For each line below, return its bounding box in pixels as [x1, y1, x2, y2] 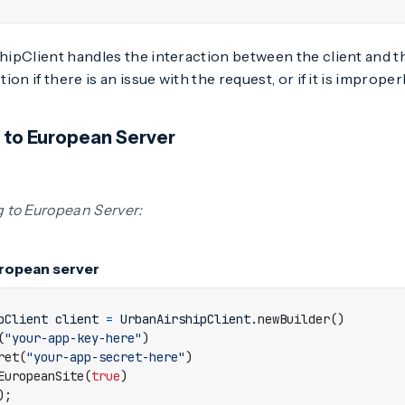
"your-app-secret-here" [26, 349, 185, 365]
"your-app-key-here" [5, 330, 142, 346]
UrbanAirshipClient [120, 311, 250, 327]
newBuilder [258, 311, 330, 327]
